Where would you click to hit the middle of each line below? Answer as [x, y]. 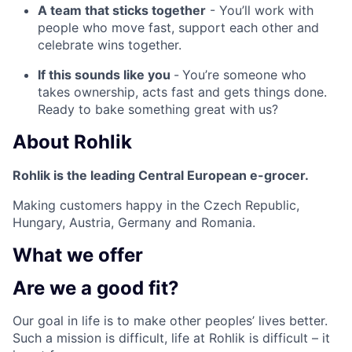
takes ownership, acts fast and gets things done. [182, 92]
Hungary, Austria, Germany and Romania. [134, 222]
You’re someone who [244, 74]
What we [55, 255]
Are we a [55, 288]
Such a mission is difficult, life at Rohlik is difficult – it [171, 338]
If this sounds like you [106, 74]
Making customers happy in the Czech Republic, [156, 205]
